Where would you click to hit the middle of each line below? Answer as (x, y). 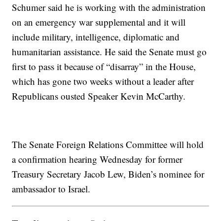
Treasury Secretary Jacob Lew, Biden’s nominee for (108, 174)
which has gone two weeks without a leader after (103, 81)
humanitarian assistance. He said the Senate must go (110, 51)
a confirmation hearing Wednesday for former (97, 159)
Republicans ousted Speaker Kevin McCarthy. (99, 96)
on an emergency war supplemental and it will (99, 22)
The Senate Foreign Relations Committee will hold (108, 144)
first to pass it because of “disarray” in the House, (104, 66)
